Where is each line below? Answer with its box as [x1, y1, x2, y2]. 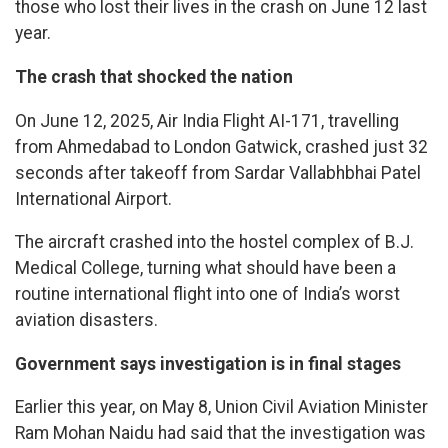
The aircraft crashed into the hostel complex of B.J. [15, 232, 414, 253]
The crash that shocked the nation [15, 67, 293, 88]
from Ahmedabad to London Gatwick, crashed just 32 [15, 136, 428, 157]
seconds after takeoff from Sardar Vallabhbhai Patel [15, 162, 421, 183]
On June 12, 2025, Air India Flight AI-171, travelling [15, 110, 399, 131]
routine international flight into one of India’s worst [15, 284, 400, 305]
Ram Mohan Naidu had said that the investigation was [15, 423, 426, 444]
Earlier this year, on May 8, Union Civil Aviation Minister [15, 397, 428, 418]
